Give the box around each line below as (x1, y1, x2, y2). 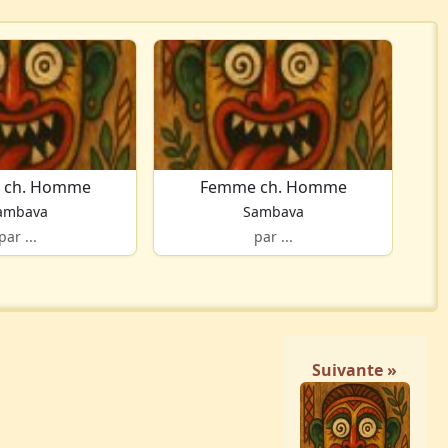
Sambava (242, 202, 304, 222)
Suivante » (312, 359, 398, 382)
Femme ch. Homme (199, 176, 347, 199)
